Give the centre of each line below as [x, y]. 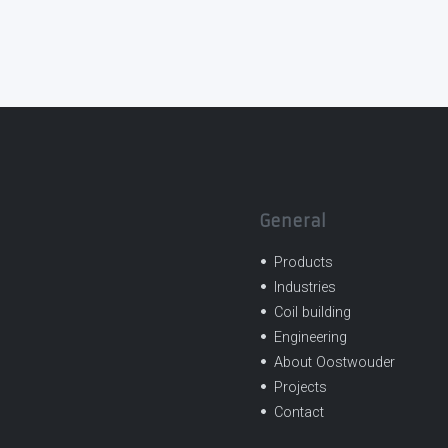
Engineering [310, 337]
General [292, 221]
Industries [305, 287]
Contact [299, 412]
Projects [300, 387]
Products [303, 262]
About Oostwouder [334, 362]
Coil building [312, 312]
